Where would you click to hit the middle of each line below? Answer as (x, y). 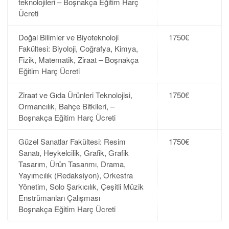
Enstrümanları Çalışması (59, 197)
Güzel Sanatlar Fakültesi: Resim (72, 141)
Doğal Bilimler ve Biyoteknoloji (68, 37)
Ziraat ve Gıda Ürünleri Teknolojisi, (75, 95)
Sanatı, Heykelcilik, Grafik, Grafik (73, 152)
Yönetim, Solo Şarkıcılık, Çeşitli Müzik (81, 186)
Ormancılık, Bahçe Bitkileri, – (66, 106)
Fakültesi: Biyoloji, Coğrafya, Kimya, (78, 48)
